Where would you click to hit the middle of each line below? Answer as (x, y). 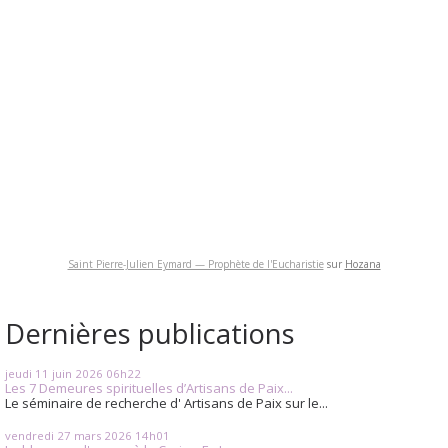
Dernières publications (150, 333)
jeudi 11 (27, 374)
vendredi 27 (38, 435)
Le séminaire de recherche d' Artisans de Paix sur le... (166, 403)
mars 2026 (103, 435)
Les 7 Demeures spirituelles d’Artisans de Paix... (149, 388)
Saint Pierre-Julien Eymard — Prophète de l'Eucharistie (195, 264)
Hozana (362, 264)
